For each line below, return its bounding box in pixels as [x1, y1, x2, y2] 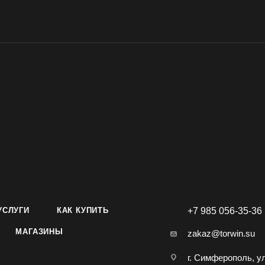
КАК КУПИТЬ [56, 206, 109, 215]
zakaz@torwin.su [188, 228, 256, 238]
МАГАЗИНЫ [15, 227, 63, 236]
